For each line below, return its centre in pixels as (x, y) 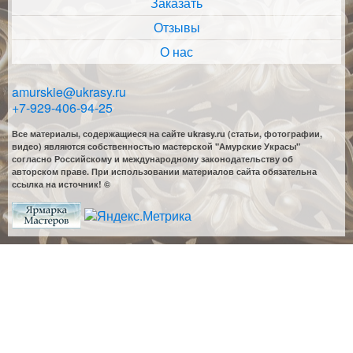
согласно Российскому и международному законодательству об (152, 159)
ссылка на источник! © (61, 184)
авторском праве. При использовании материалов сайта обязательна (164, 172)
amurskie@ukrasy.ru (69, 92)
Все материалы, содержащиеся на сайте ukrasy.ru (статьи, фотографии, (167, 134)
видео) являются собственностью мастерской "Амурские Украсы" (156, 147)
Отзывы (176, 28)
